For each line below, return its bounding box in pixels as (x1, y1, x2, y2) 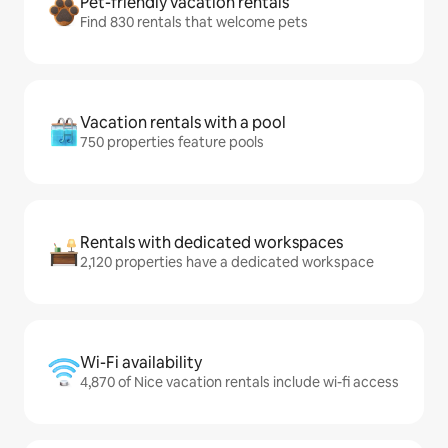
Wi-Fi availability (80, 352, 202, 373)
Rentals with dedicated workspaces (80, 232, 343, 253)
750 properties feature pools (80, 133, 264, 151)
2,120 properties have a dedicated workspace (80, 253, 374, 271)
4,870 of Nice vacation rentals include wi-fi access (80, 373, 399, 391)
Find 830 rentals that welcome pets (80, 13, 308, 31)
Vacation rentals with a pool (80, 112, 286, 133)
